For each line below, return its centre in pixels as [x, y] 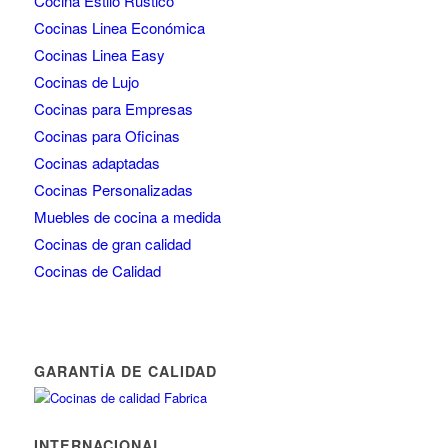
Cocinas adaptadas [96, 162]
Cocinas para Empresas [113, 108]
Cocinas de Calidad [97, 270]
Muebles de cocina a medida [127, 216]
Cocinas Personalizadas [113, 189]
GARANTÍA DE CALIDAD [125, 371]
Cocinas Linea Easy [99, 54]
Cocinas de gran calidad [112, 243]
